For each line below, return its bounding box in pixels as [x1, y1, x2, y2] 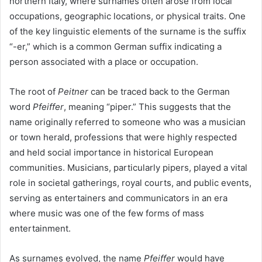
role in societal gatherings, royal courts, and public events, [9, 177, 251, 189]
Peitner [58, 86, 88, 98]
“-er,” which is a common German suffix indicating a [9, 41, 222, 53]
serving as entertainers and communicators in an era [9, 192, 227, 204]
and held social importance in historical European [9, 147, 213, 158]
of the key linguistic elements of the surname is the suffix [9, 26, 246, 37]
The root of [9, 86, 58, 98]
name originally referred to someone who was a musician [9, 116, 246, 128]
